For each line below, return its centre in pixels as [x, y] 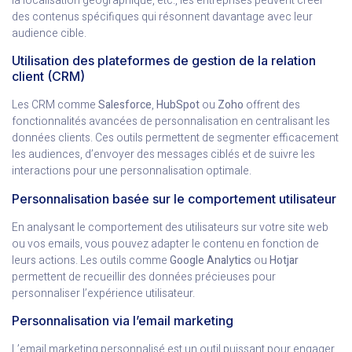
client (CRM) [48, 77]
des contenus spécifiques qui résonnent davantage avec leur [162, 16]
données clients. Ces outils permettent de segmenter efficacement [175, 138]
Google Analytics [211, 260]
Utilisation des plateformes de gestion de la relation [164, 61]
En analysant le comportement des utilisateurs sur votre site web [170, 227]
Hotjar [284, 260]
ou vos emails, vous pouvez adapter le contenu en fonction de [165, 244]
